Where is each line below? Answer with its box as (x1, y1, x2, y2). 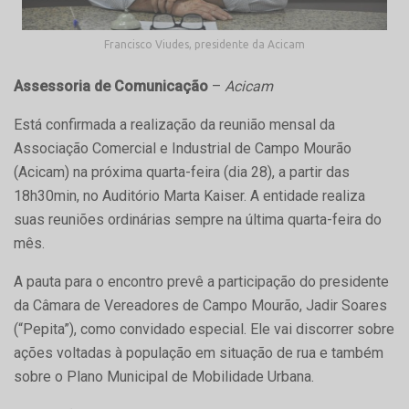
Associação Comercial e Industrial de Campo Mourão (14, 140, 351, 158)
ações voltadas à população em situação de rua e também (14, 344, 383, 362)
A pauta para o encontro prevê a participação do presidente (14, 273, 389, 291)
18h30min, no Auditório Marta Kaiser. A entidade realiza (14, 187, 365, 205)
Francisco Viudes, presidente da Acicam (104, 38, 305, 51)
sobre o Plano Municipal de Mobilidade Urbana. (14, 368, 314, 386)
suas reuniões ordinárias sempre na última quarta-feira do (14, 211, 382, 229)
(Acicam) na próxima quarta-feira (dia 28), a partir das (14, 163, 350, 182)
